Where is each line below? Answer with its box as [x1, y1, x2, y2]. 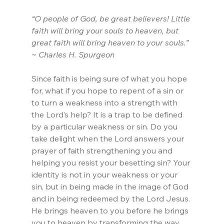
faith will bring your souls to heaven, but [31, 25, 180, 36]
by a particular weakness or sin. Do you [31, 121, 179, 132]
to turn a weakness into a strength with [31, 97, 179, 108]
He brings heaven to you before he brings [31, 205, 190, 216]
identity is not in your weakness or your [31, 169, 179, 180]
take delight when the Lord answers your [31, 133, 186, 144]
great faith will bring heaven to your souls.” [31, 37, 190, 48]
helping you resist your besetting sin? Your [31, 157, 192, 168]
